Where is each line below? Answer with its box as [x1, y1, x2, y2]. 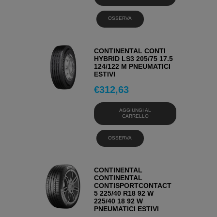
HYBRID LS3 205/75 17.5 [94, 55, 173, 63]
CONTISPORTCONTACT [94, 182, 172, 190]
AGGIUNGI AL [119, 107, 152, 113]
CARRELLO [122, 113, 149, 119]
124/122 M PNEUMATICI [94, 62, 171, 71]
